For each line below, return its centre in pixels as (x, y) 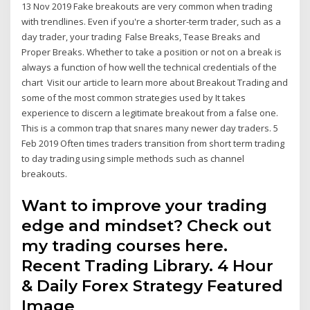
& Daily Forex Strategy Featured (153, 285)
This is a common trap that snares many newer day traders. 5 (150, 128)
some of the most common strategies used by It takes (134, 98)
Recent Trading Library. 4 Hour (148, 265)
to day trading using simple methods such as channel (133, 159)
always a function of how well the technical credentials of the (149, 67)
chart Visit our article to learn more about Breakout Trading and (155, 83)
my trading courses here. (125, 245)
